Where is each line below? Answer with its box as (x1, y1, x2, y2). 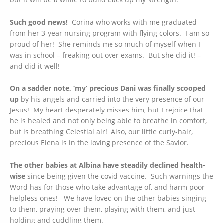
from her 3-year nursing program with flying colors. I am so (10, 28, 209, 38)
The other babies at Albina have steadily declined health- (10, 160, 205, 170)
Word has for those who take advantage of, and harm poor (10, 182, 205, 192)
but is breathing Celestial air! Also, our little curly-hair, (10, 127, 193, 137)
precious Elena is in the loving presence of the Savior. (10, 138, 189, 148)
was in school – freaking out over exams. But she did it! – (10, 50, 201, 60)
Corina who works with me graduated (68, 17, 197, 27)
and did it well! (10, 61, 60, 71)
